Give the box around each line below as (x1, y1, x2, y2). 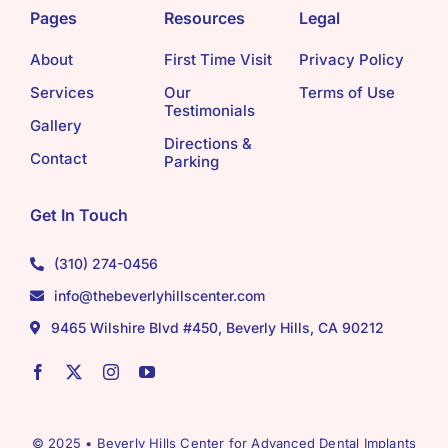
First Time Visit (164, 50, 273, 70)
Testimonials (164, 101, 256, 121)
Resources (164, 8, 246, 29)
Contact (29, 149, 87, 169)
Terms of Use (298, 83, 395, 103)
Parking (164, 152, 220, 172)
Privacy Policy (298, 50, 404, 70)
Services (29, 83, 94, 103)
